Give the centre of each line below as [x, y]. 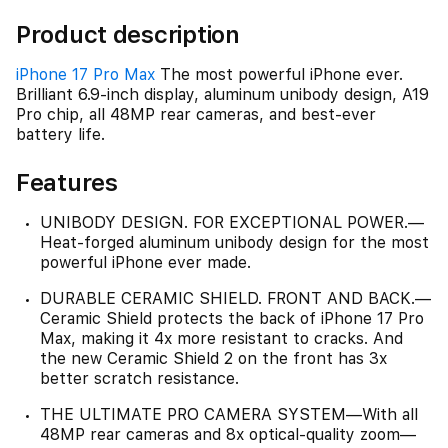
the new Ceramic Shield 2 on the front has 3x [213, 358]
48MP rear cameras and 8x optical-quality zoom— [228, 434]
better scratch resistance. [139, 378]
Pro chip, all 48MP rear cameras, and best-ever [196, 114]
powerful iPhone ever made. [145, 262]
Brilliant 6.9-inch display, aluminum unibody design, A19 [222, 94]
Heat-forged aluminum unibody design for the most [234, 242]
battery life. [60, 134]
